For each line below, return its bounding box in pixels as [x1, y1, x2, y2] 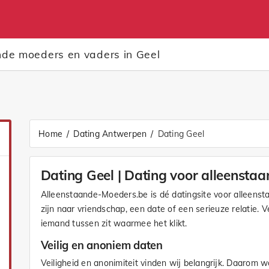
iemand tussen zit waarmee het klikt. [40, 217, 187, 229]
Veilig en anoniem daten [40, 238, 163, 252]
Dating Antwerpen [73, 128, 147, 139]
